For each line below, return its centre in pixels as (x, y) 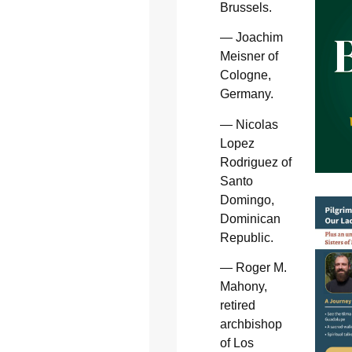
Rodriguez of (255, 162)
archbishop (251, 324)
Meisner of (249, 57)
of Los (236, 343)
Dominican (250, 218)
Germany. (246, 94)
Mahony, (243, 287)
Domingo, (247, 200)
